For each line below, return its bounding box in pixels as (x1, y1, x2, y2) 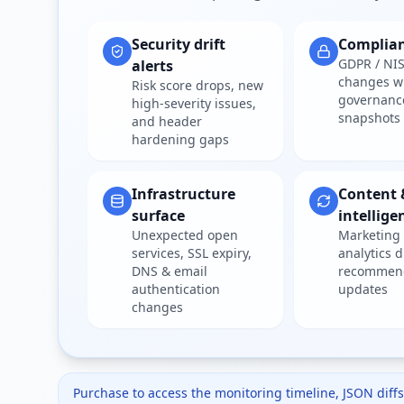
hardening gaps (132, 131, 229, 148)
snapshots (338, 109, 400, 126)
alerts (132, 56, 173, 76)
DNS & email (132, 262, 207, 280)
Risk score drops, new (132, 77, 263, 94)
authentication (132, 280, 220, 298)
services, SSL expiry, (132, 244, 252, 262)
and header (132, 113, 202, 130)
